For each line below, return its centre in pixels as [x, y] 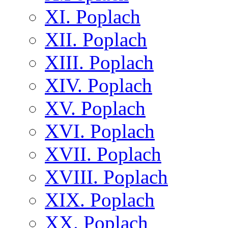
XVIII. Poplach [106, 177]
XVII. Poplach [103, 154]
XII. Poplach [96, 39]
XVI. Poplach [100, 131]
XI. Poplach [93, 16]
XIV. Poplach [98, 85]
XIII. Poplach [99, 62]
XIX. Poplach [100, 199]
